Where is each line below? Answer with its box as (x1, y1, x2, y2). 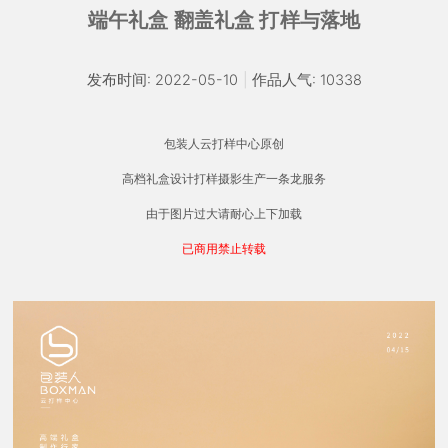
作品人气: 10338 (251, 71, 362, 89)
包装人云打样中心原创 (164, 136, 284, 151)
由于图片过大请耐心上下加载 (146, 206, 302, 221)
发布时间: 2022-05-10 (86, 71, 238, 89)
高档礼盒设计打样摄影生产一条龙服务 (122, 171, 326, 186)
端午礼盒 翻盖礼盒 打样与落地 (87, 8, 361, 32)
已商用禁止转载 (182, 241, 266, 256)
